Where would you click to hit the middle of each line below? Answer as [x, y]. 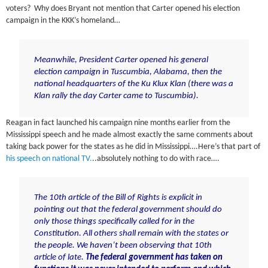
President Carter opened [124, 60]
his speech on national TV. [49, 159]
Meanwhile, [56, 60]
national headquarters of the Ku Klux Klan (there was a [133, 84]
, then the [204, 72]
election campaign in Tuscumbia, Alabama [110, 72]
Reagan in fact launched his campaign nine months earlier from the [118, 123]
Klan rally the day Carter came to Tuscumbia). [116, 96]
